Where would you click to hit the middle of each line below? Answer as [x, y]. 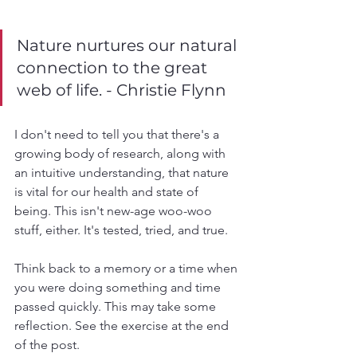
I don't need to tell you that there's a [118, 134]
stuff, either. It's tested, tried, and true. [123, 230]
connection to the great [114, 68]
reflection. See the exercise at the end [123, 326]
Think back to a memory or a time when [127, 268]
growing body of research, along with [122, 153]
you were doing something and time [119, 287]
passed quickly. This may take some [117, 306]
